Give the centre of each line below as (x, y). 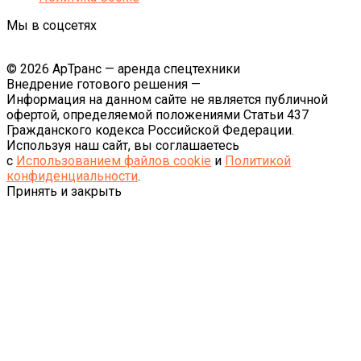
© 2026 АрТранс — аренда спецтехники (123, 69)
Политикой (258, 161)
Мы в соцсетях (52, 26)
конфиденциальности (72, 176)
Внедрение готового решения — (105, 85)
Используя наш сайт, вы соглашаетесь (123, 146)
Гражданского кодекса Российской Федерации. (150, 131)
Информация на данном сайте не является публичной (167, 100)
